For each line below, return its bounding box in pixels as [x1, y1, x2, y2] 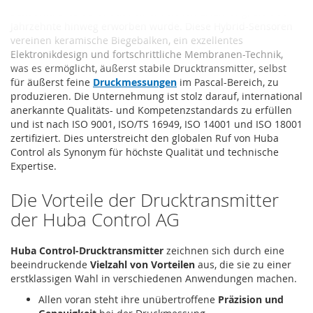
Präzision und [218, 292, 284, 306]
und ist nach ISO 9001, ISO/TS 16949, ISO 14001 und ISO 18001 [10, 117, 303, 131]
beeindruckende [10, 257, 90, 271]
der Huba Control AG [10, 207, 180, 232]
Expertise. [10, 159, 57, 173]
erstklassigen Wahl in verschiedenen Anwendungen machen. [10, 271, 297, 285]
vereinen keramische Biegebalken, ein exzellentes [10, 33, 243, 47]
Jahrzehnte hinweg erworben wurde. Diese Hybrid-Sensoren [10, 19, 293, 33]
